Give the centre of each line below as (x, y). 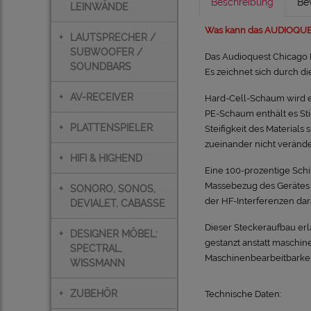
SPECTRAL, (96, 248)
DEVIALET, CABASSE (117, 203)
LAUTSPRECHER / (112, 37)
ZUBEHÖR (93, 293)
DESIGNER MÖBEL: (114, 234)
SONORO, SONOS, (112, 188)
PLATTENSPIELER (111, 127)
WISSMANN (97, 263)
